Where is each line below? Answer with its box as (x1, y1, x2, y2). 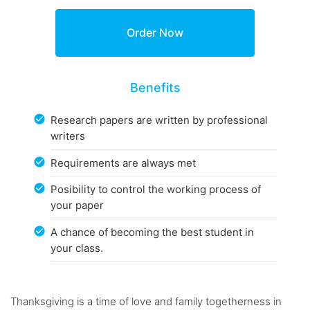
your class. (51, 241, 104, 255)
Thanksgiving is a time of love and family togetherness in (10, 295, 282, 309)
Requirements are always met (51, 156, 197, 170)
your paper (51, 199, 104, 212)
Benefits (129, 80, 181, 95)
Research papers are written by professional (51, 113, 268, 127)
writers (51, 129, 86, 143)
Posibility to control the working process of (51, 183, 262, 197)
